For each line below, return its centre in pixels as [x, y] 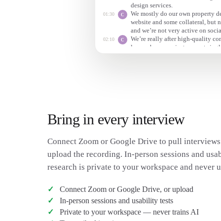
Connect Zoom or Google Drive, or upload [126, 189]
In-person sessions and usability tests [116, 200]
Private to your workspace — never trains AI [129, 212]
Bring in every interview [116, 119]
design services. [152, 5]
